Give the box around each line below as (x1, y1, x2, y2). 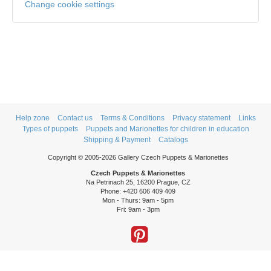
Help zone (15, 114, 50, 122)
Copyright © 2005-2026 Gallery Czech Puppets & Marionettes (47, 154, 229, 161)
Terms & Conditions (100, 114, 165, 122)
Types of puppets (22, 125, 78, 133)
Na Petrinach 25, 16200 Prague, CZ (85, 178, 191, 186)
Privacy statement (172, 114, 230, 122)
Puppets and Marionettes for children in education (85, 125, 249, 133)
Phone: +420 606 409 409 (100, 188, 176, 195)
